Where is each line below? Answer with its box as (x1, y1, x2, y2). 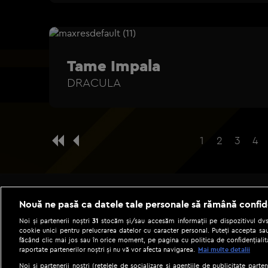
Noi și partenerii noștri (19, 216, 93, 225)
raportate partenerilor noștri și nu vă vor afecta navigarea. (19, 245, 195, 254)
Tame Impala (67, 55, 160, 75)
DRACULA (67, 74, 121, 90)
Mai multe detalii (198, 245, 250, 254)
